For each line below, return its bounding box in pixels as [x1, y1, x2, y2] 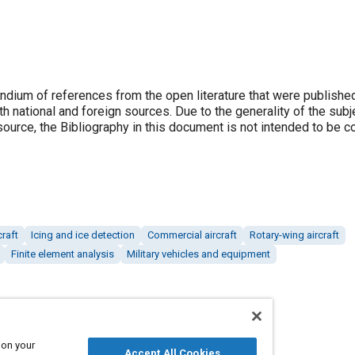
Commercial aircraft [147, 229, 237, 242]
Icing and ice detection [31, 229, 135, 242]
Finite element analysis [11, 248, 114, 261]
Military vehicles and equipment [127, 248, 270, 261]
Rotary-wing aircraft [250, 229, 339, 242]
